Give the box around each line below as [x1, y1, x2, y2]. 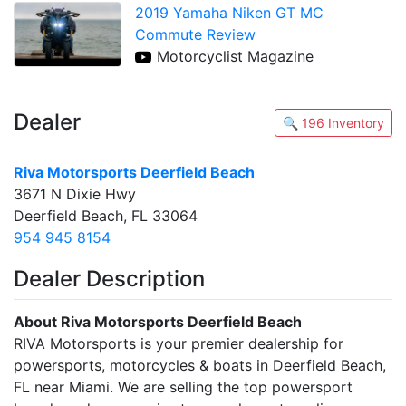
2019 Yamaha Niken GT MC [135, 3, 324, 22]
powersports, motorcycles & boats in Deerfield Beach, [14, 356, 386, 375]
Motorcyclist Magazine [157, 46, 314, 65]
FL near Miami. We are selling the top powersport [14, 378, 353, 397]
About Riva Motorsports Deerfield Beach [14, 313, 302, 332]
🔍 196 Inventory [328, 115, 384, 131]
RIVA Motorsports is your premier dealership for [14, 334, 343, 353]
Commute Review [135, 24, 256, 43]
